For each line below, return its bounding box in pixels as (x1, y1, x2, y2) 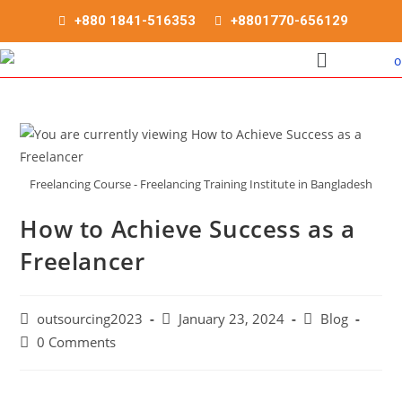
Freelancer (20, 244, 145, 277)
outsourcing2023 (37, 310, 144, 328)
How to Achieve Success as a (20, 212, 355, 245)
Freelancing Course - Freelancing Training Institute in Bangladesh (30, 175, 372, 192)
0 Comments (37, 333, 117, 351)
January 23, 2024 (179, 310, 285, 328)
